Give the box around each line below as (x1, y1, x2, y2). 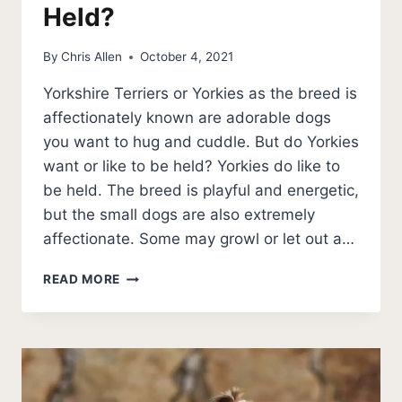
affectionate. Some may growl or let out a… (43, 230, 354, 249)
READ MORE (43, 272, 121, 287)
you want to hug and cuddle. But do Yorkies (43, 133, 359, 152)
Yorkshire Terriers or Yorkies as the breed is (43, 84, 357, 103)
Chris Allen (61, 49, 123, 65)
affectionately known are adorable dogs (43, 109, 331, 127)
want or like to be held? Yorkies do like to (43, 157, 340, 176)
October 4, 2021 (140, 49, 234, 65)
